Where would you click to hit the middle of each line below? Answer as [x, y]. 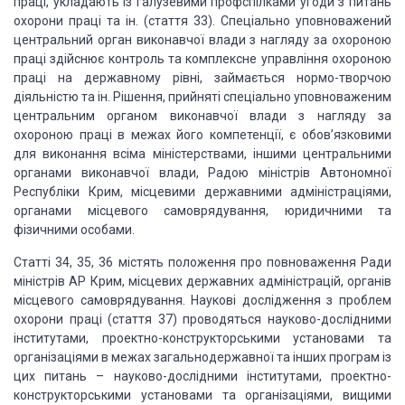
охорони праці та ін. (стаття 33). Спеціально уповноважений [202, 21]
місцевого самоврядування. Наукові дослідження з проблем [202, 300]
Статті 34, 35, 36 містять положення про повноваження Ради [202, 262]
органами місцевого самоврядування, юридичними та [202, 211]
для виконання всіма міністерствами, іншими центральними [202, 154]
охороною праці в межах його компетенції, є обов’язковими [202, 135]
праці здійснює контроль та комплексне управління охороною [202, 59]
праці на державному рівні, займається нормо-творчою [202, 78]
